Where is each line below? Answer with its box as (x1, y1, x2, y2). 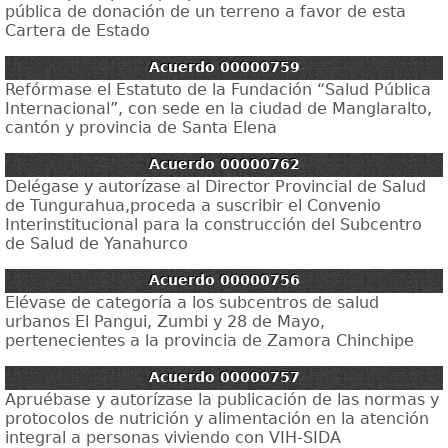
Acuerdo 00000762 (148, 156, 300, 172)
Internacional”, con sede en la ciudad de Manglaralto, (5, 99, 432, 118)
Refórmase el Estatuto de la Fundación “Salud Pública (5, 80, 431, 99)
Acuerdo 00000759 (148, 59, 300, 75)
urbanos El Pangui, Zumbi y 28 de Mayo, (5, 312, 325, 331)
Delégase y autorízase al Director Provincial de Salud (5, 177, 426, 196)
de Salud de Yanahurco (5, 234, 188, 253)
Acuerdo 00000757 (148, 369, 300, 385)
